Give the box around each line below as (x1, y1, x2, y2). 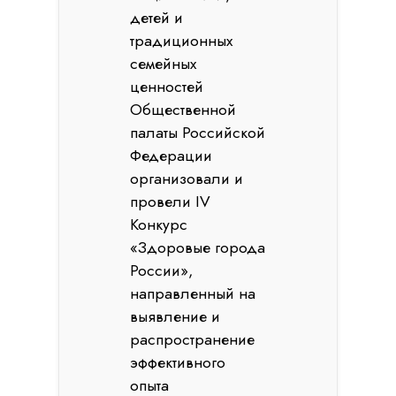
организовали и (130, 167, 244, 190)
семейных (130, 52, 197, 75)
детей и (130, 6, 184, 29)
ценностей (130, 75, 204, 98)
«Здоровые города (130, 236, 266, 259)
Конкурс (130, 213, 188, 236)
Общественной (130, 98, 237, 121)
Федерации (130, 144, 213, 167)
